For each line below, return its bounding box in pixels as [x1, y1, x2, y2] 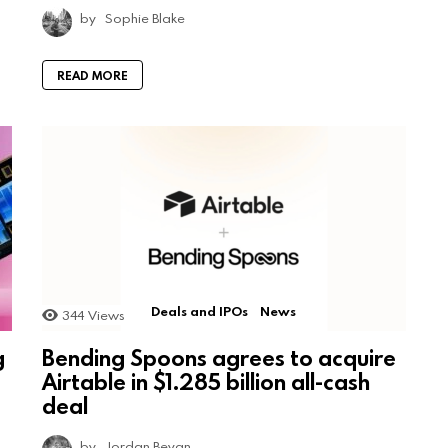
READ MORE [57, 66, 128, 83]
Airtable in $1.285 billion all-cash [42, 366, 370, 396]
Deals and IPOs [151, 301, 248, 320]
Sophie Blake [105, 8, 185, 27]
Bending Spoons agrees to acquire [42, 342, 396, 372]
